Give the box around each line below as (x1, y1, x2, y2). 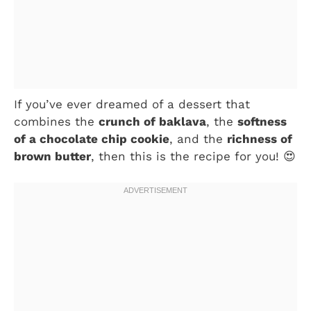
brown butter (14, 149, 91, 163)
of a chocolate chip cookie (14, 131, 169, 146)
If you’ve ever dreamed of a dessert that (14, 96, 250, 111)
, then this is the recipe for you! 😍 (91, 149, 296, 163)
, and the (169, 131, 227, 146)
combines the (14, 114, 99, 128)
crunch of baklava (99, 114, 206, 128)
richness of (227, 131, 292, 146)
